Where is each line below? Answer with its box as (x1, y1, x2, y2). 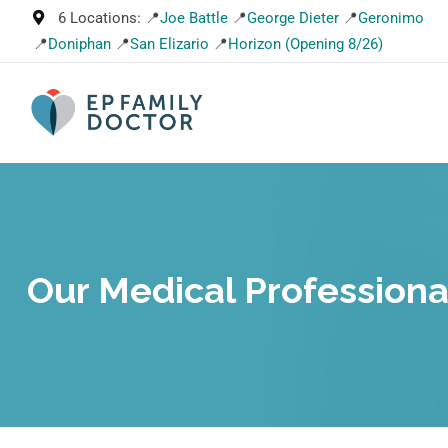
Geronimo (358, 9, 424, 27)
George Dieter (247, 9, 339, 27)
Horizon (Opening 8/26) (228, 35, 383, 53)
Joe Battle (160, 9, 228, 27)
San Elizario (130, 35, 209, 53)
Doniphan (48, 35, 111, 53)
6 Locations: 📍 (58, 9, 160, 27)
